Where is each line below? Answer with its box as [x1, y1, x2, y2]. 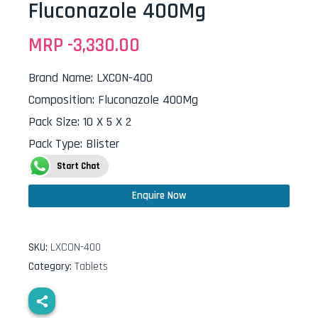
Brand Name [28, 70, 91, 86]
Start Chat [57, 160, 100, 172]
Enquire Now [132, 189, 186, 202]
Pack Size [28, 114, 77, 130]
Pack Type [28, 136, 80, 152]
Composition [28, 92, 92, 108]
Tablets [75, 259, 108, 274]
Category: [28, 259, 75, 274]
